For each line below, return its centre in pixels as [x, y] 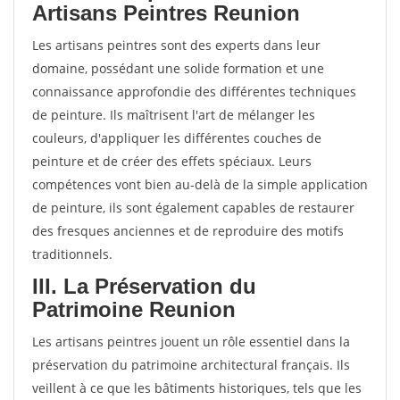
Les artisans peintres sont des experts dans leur [176, 45]
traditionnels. [72, 254]
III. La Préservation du [144, 286]
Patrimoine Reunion [134, 309]
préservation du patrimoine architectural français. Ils [191, 365]
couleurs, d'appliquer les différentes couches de [177, 138]
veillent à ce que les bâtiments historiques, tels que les [197, 388]
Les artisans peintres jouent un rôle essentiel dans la [191, 342]
